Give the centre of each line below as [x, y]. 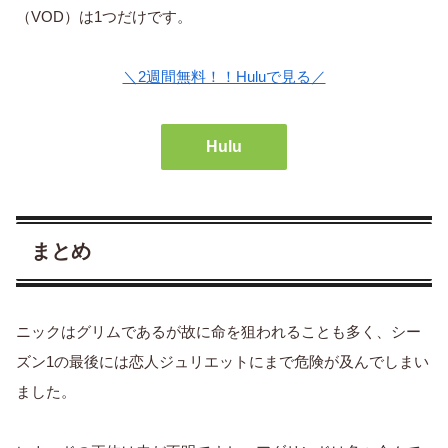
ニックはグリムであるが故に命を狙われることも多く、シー [218, 331]
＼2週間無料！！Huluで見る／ [224, 76]
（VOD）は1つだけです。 [104, 16]
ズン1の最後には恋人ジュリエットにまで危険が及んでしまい [222, 361]
